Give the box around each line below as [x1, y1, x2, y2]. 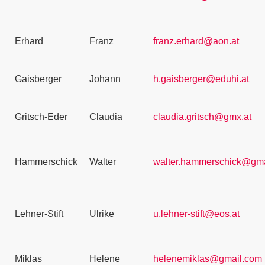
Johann [89, 74, 121, 84]
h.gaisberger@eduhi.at [153, 74, 249, 84]
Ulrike [89, 209, 114, 219]
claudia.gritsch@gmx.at [153, 112, 251, 122]
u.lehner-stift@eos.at [153, 209, 240, 219]
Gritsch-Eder [15, 112, 67, 122]
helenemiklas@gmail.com [153, 254, 262, 264]
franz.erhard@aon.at [153, 36, 239, 46]
